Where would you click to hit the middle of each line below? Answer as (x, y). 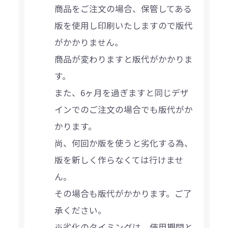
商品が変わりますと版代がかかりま (124, 59)
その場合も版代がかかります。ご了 (123, 194)
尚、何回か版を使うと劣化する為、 (124, 143)
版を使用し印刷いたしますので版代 (124, 26)
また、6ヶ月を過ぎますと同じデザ (122, 93)
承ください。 (81, 210)
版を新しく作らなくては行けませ (119, 160)
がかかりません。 (89, 42)
